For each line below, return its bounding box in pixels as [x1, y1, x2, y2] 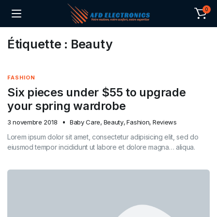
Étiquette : [7, 37, 71, 51]
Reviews [152, 118, 177, 126]
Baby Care [69, 118, 101, 126]
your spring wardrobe [7, 99, 126, 113]
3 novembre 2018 [7, 118, 58, 126]
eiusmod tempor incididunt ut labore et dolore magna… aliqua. [7, 143, 195, 151]
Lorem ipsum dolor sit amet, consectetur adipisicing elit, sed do [7, 133, 199, 141]
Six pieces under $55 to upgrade [7, 85, 186, 99]
